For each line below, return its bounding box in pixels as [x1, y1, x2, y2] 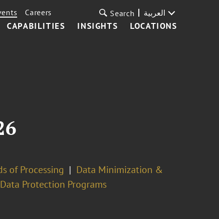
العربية [143, 8, 165, 18]
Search [110, 8, 135, 18]
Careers [25, 7, 52, 17]
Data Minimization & [76, 163, 163, 176]
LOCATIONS [130, 21, 177, 31]
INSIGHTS [77, 21, 118, 31]
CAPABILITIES [7, 21, 66, 31]
